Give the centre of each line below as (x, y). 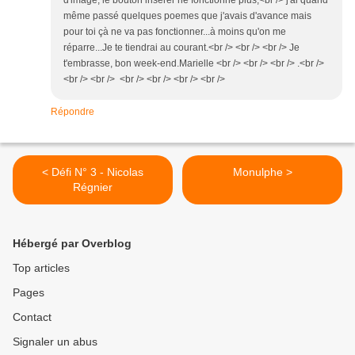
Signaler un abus (55, 342)
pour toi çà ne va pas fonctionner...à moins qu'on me (175, 32)
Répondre (73, 112)
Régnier (93, 187)
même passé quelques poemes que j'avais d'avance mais (187, 16)
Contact (32, 317)
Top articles (41, 268)
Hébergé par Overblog (72, 244)
